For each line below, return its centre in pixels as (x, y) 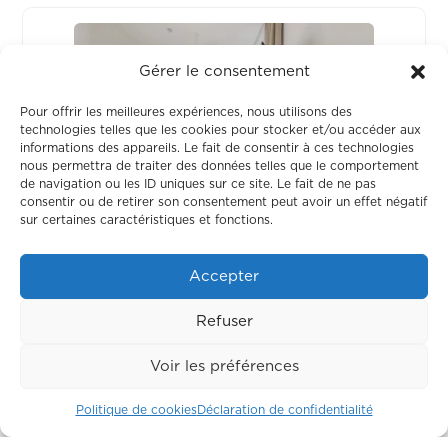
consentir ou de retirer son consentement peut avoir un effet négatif (223, 202)
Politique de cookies (136, 410)
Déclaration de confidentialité (284, 410)
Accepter (224, 276)
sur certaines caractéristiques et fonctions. (146, 220)
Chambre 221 (224, 219)
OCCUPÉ (224, 265)
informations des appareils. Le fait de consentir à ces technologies (217, 148)
